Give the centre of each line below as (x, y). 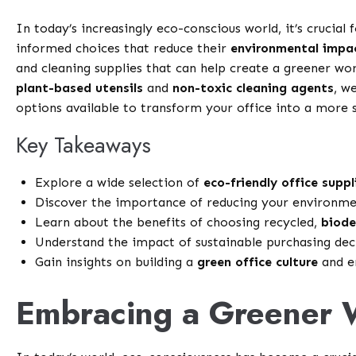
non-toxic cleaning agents (253, 88)
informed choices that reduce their (124, 48)
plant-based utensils (80, 88)
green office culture (258, 262)
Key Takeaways (84, 145)
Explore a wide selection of (120, 183)
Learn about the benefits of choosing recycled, (178, 222)
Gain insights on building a (116, 262)
